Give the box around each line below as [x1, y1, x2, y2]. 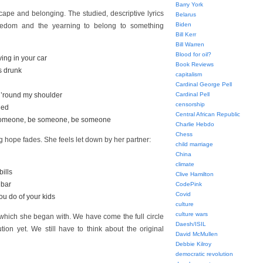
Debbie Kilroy [176, 241, 211, 247]
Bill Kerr [176, 31, 196, 38]
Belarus [176, 11, 196, 18]
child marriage [176, 141, 213, 147]
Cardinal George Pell [176, 81, 232, 87]
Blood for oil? [176, 51, 211, 58]
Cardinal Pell [176, 91, 210, 97]
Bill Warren [176, 41, 204, 48]
